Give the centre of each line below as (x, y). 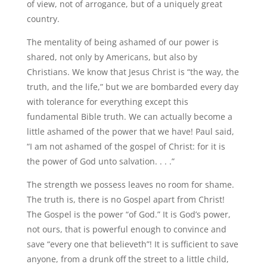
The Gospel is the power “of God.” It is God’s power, (128, 214)
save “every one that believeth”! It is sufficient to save (132, 244)
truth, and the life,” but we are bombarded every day (132, 87)
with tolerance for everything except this (107, 102)
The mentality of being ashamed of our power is (122, 42)
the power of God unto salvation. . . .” (100, 161)
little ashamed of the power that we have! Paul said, (130, 131)
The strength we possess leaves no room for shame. (130, 184)
